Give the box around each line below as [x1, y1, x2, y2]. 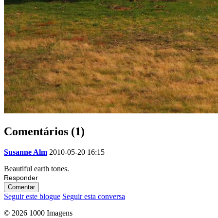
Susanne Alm [4, 147, 47, 156]
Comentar [8, 183, 35, 191]
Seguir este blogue [4, 192, 60, 200]
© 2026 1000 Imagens [4, 208, 73, 217]
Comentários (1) [4, 125, 85, 138]
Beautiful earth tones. [4, 164, 69, 173]
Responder [4, 174, 38, 182]
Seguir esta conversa [62, 192, 125, 200]
